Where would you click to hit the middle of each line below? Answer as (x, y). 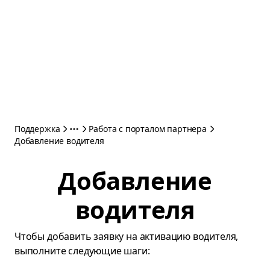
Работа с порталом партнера (148, 129)
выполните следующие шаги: (82, 251)
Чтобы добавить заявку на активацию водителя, (127, 236)
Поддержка (37, 129)
